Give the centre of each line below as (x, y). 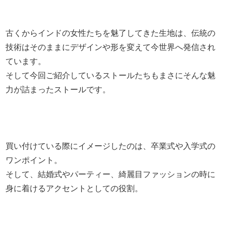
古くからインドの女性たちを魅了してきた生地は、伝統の (111, 33)
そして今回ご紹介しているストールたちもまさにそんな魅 (111, 75)
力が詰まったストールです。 (58, 89)
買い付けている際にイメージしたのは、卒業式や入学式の (111, 146)
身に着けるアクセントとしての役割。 (74, 188)
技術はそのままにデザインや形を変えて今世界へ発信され (111, 47)
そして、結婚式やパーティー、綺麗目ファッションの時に (111, 174)
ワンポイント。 (34, 160)
